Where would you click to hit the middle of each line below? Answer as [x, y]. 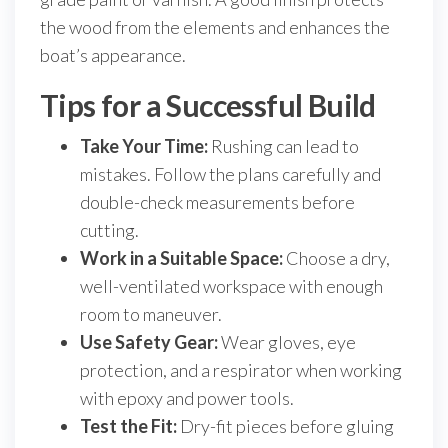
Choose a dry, [336, 258]
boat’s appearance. [113, 55]
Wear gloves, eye [287, 342]
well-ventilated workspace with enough [231, 286]
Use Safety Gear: [149, 342]
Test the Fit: [128, 426]
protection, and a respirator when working [241, 370]
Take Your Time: [144, 146]
